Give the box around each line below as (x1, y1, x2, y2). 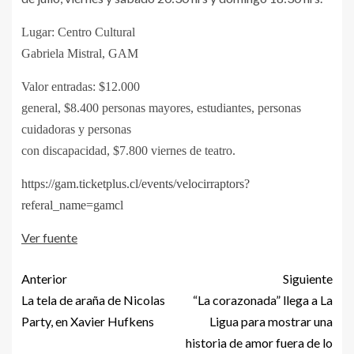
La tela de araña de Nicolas (21, 292, 165, 307)
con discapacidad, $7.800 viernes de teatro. (21, 143, 235, 157)
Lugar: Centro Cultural (21, 24, 135, 39)
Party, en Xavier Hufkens (21, 313, 154, 329)
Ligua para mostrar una (209, 313, 333, 329)
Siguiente (283, 270, 333, 286)
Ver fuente (21, 229, 77, 245)
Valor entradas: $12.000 (21, 79, 140, 93)
